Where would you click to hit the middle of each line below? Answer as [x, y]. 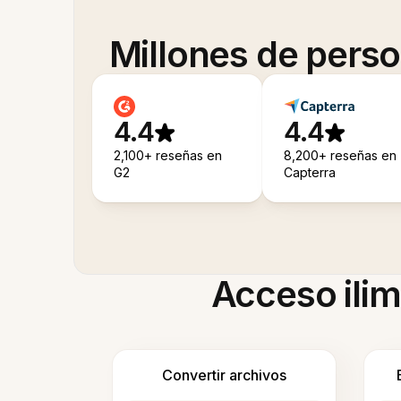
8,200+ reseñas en [340, 155]
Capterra [309, 172]
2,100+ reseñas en [168, 155]
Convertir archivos [224, 375]
